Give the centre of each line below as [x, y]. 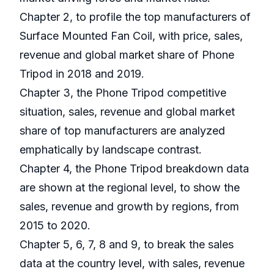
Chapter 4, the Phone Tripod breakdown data [134, 169]
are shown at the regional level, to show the [130, 188]
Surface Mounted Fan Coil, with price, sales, [131, 36]
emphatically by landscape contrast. [111, 150]
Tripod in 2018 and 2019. [82, 74]
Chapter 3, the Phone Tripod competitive [123, 93]
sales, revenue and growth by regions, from [129, 207]
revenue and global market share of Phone [127, 55]
